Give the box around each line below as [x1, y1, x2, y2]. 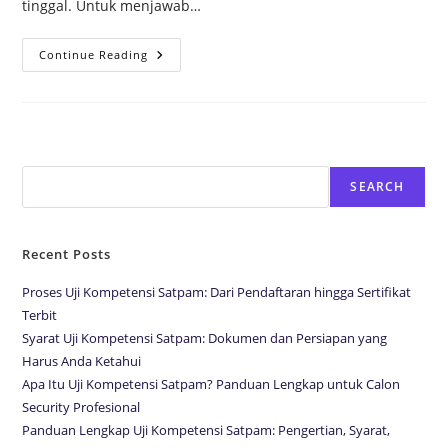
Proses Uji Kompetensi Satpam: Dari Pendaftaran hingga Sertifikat [22, 282, 412, 301]
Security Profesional [22, 397, 141, 416]
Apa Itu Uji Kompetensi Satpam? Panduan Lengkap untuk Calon [22, 374, 401, 393]
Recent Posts [22, 244, 112, 263]
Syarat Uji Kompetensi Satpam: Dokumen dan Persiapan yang [22, 328, 388, 347]
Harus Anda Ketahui [22, 351, 142, 370]
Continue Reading [39, 46, 149, 62]
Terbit [22, 305, 58, 324]
